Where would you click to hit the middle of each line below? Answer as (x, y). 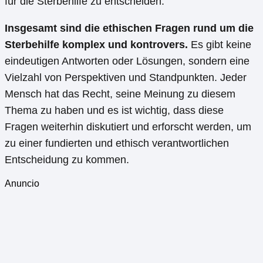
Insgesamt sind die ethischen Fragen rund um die (129, 28)
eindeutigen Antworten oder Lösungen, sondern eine (127, 61)
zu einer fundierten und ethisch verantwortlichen (117, 144)
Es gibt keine (220, 45)
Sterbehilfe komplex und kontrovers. (96, 45)
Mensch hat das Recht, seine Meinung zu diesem (120, 94)
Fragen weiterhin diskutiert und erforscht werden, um (128, 127)
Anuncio (22, 184)
